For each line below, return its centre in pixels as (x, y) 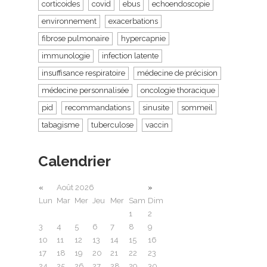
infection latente (130, 55)
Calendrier (74, 161)
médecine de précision (177, 73)
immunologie (66, 55)
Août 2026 (75, 187)
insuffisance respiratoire (83, 73)
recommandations (98, 107)
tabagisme (60, 125)
